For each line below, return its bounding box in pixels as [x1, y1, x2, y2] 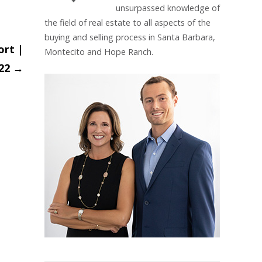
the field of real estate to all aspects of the [44, 17, 211, 28]
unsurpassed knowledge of [115, 2, 220, 13]
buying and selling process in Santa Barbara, [44, 32, 215, 43]
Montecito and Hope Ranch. [44, 46, 153, 57]
